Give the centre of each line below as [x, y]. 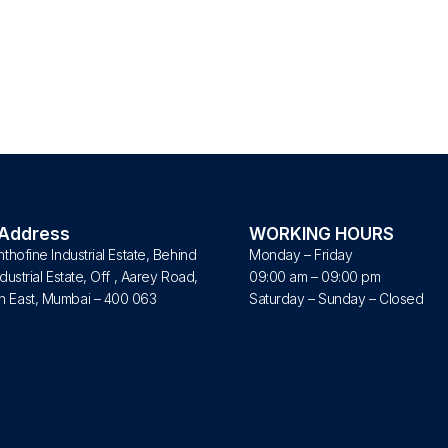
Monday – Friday [301, 255]
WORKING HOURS [321, 234]
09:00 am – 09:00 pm [315, 277]
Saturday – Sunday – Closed [336, 299]
